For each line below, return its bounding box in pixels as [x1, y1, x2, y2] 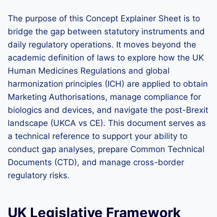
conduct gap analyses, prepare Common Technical [8, 144, 204, 154]
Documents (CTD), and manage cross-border [8, 157, 184, 167]
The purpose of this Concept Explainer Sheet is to [8, 14, 200, 23]
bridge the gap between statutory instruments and [8, 27, 205, 36]
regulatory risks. [8, 170, 70, 180]
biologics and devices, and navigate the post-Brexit [8, 105, 208, 115]
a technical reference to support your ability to [8, 131, 187, 141]
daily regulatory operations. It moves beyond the [8, 40, 196, 49]
